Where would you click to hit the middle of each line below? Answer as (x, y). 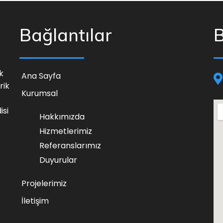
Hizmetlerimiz (66, 131)
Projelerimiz (44, 183)
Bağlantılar (66, 35)
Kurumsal (40, 93)
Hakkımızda (62, 116)
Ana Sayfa (41, 76)
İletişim (35, 201)
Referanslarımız (70, 145)
